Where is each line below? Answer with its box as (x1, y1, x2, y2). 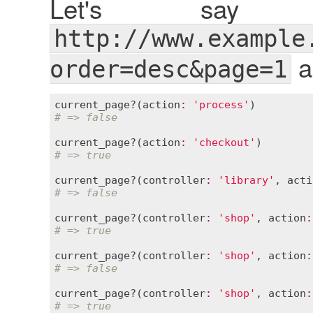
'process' (193, 99, 249, 112)
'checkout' (193, 136, 256, 150)
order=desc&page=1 (49, 54, 287, 83)
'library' (218, 174, 275, 187)
